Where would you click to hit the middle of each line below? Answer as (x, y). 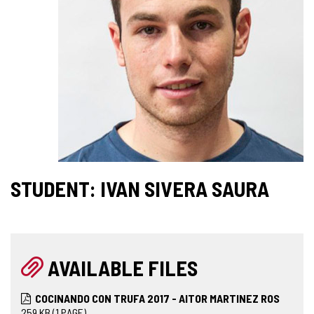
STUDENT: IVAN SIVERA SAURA (140, 188)
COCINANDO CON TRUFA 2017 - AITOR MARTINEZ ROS (157, 298)
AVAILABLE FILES (123, 267)
